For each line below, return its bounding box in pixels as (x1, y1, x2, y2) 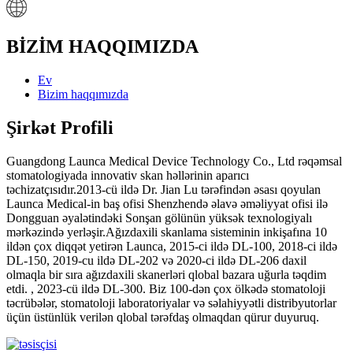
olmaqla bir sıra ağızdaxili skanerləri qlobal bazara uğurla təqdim (6, 267, 326, 281)
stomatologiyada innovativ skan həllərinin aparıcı (6, 168, 249, 182)
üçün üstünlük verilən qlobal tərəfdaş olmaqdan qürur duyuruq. (6, 310, 319, 324)
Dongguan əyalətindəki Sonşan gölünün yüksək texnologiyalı (6, 210, 312, 225)
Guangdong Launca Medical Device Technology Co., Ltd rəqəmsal (6, 154, 342, 168)
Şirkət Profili (6, 117, 113, 138)
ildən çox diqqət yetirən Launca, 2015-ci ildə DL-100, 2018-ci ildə (6, 239, 337, 253)
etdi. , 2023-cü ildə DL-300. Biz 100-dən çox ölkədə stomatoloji (6, 281, 325, 295)
